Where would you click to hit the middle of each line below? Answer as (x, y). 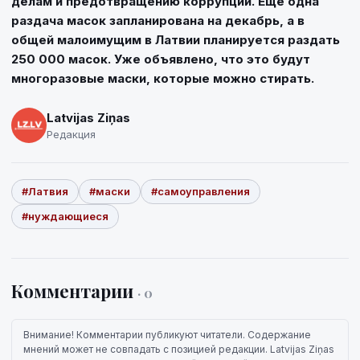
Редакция (71, 134)
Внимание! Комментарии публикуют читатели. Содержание (167, 335)
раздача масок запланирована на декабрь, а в (158, 20)
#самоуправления (200, 191)
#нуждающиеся (65, 216)
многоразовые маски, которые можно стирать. (163, 78)
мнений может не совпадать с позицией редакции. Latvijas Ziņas (179, 349)
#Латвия (45, 191)
